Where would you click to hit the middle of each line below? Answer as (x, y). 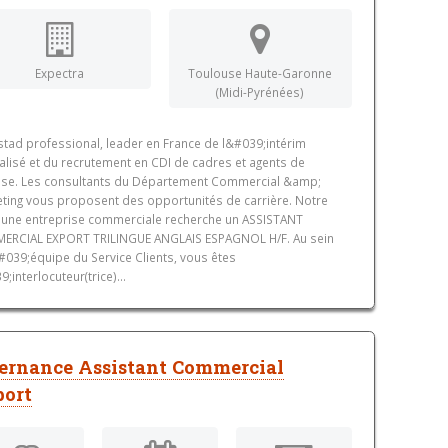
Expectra (60, 72)
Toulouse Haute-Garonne (260, 72)
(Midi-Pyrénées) (260, 91)
